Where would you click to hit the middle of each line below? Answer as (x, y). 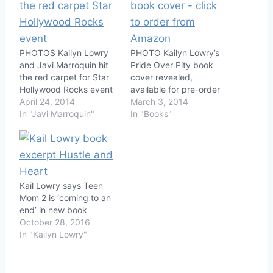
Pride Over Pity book (172, 65)
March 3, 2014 (159, 101)
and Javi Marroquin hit (64, 65)
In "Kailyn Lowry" (53, 234)
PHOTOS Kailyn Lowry (64, 52)
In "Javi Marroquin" (57, 113)
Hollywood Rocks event (66, 89)
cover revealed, (161, 77)
